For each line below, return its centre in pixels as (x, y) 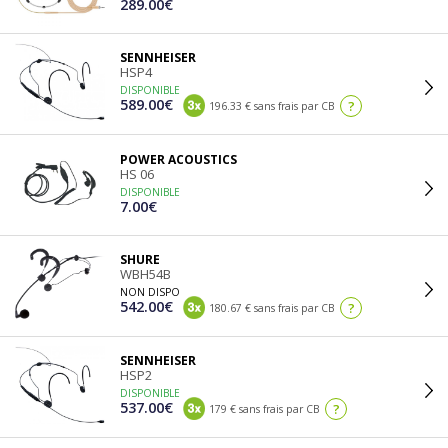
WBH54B (145, 274)
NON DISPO (150, 292)
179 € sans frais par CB (263, 409)
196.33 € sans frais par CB (270, 106)
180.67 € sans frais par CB (270, 308)
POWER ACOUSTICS (178, 159)
